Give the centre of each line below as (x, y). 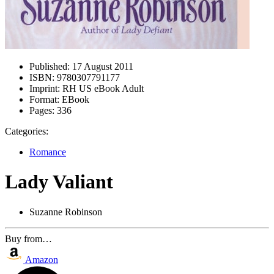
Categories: (27, 131)
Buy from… (28, 239)
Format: (44, 99)
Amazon (42, 259)
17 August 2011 (102, 66)
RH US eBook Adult (102, 88)
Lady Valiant (59, 182)
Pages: (42, 110)
